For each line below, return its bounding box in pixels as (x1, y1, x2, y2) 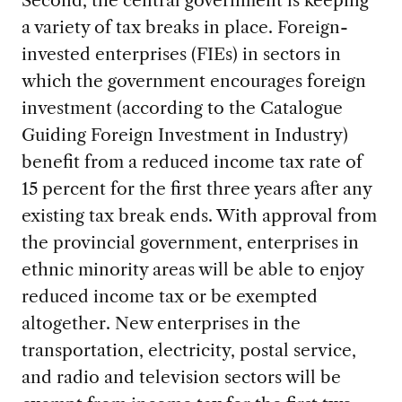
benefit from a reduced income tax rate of (21, 150, 363, 172)
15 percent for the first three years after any (21, 177, 371, 199)
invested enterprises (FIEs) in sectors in (21, 42, 341, 65)
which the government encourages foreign (21, 69, 366, 92)
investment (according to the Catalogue (21, 96, 343, 118)
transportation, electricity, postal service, (21, 338, 356, 361)
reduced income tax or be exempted (21, 284, 318, 307)
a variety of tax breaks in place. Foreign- (21, 15, 348, 38)
